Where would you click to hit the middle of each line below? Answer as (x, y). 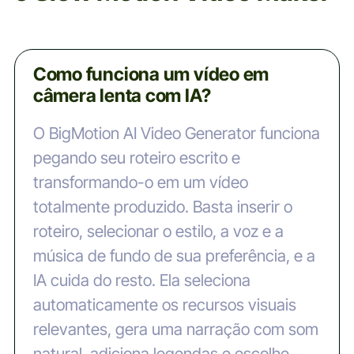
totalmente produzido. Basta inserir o (162, 207)
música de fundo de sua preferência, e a (174, 256)
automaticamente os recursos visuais (164, 305)
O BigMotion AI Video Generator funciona (176, 134)
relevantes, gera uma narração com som (175, 330)
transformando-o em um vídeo (140, 183)
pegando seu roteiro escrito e (136, 158)
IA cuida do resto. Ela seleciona (141, 281)
